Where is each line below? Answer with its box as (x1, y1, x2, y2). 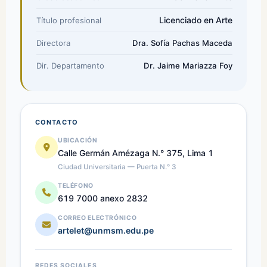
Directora (36, 38, 70, 48)
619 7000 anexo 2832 (58, 193, 148, 204)
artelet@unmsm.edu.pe (58, 225, 154, 236)
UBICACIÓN (58, 136, 98, 145)
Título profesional (36, 15, 101, 26)
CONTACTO (35, 118, 78, 127)
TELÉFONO (58, 182, 94, 190)
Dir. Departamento (36, 61, 104, 71)
